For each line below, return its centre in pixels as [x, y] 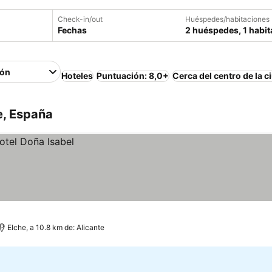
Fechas [72, 30]
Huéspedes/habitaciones [227, 19]
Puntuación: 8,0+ [133, 76]
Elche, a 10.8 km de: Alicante [56, 227]
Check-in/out [80, 19]
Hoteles [77, 76]
